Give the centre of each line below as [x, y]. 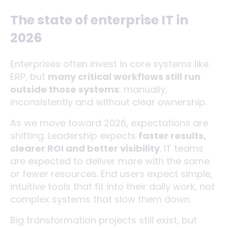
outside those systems [65, 89]
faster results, [172, 135]
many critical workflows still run [124, 76]
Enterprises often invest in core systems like [109, 64]
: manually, [143, 89]
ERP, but [29, 76]
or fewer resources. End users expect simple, [111, 174]
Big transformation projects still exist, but [104, 220]
